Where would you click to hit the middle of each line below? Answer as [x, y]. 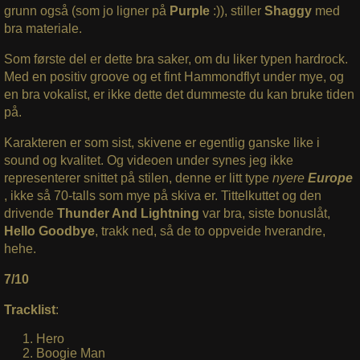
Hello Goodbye [49, 231]
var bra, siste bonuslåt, [264, 213]
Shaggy [289, 10]
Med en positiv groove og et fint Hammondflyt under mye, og [174, 76]
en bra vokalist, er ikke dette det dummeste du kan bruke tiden [179, 94]
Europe [330, 178]
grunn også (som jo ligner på [86, 10]
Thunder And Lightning [128, 213]
